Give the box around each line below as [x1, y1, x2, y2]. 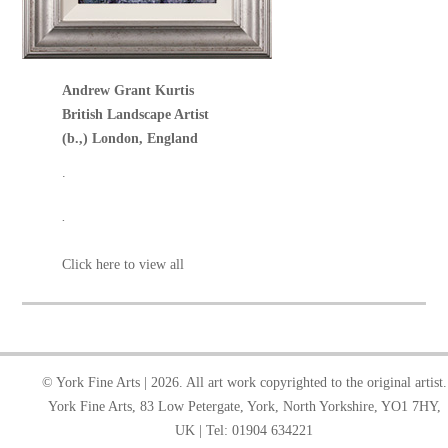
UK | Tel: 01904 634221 [175, 423, 313, 439]
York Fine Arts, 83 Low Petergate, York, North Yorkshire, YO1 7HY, [47, 399, 441, 415]
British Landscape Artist [62, 107, 210, 123]
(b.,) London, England [62, 131, 199, 147]
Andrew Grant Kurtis [62, 83, 195, 99]
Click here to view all [62, 257, 185, 273]
